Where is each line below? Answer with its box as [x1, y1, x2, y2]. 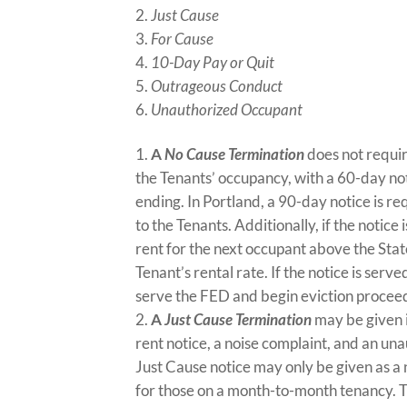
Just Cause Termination [164, 310, 313, 329]
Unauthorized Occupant [151, 100, 303, 119]
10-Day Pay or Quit [151, 53, 275, 72]
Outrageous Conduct [151, 76, 283, 95]
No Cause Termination [164, 144, 305, 164]
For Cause [151, 29, 214, 48]
